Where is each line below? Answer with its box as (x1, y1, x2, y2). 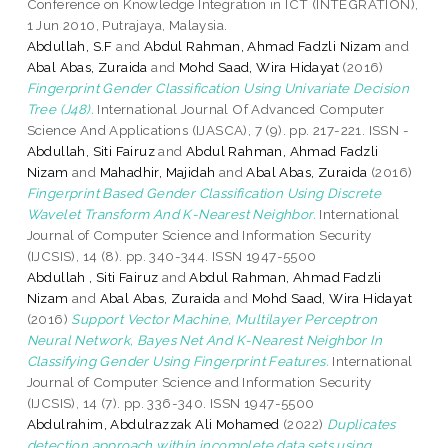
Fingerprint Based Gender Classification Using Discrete (26, 184, 382, 201)
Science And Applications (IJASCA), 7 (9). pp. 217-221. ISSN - (26, 121, 410, 138)
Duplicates (326, 415, 396, 432)
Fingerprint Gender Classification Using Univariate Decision (26, 79, 410, 96)
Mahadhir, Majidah (99, 163, 216, 180)
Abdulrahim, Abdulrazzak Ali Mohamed (26, 415, 280, 432)
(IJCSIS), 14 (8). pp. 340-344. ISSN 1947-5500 (26, 247, 317, 264)
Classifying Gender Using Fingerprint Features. (26, 352, 330, 369)
